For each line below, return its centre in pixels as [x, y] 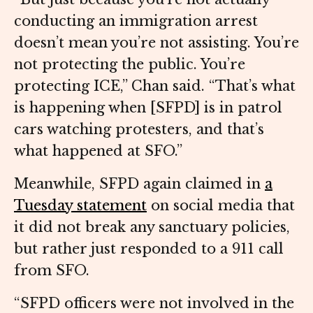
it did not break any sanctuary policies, [152, 227]
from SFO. [54, 271]
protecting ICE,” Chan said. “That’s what [155, 86]
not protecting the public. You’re [130, 65]
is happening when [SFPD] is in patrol [148, 108]
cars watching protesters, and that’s [139, 130]
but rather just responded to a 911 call [149, 249]
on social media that [221, 206]
